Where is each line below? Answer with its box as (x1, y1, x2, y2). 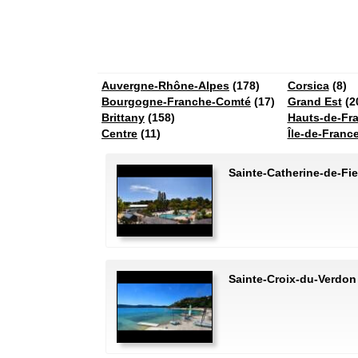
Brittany (101, 111, 145, 124)
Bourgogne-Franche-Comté (101, 95, 251, 108)
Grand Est (287, 95, 342, 108)
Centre (101, 127, 137, 140)
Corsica (287, 79, 329, 92)
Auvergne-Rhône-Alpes (101, 79, 229, 92)
